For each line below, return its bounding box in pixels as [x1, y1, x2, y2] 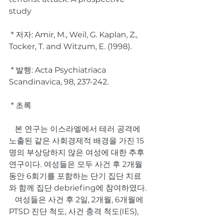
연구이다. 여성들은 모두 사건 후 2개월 [9, 160, 142, 169]
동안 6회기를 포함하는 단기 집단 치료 [9, 171, 141, 181]
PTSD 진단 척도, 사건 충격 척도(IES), [9, 207, 140, 216]
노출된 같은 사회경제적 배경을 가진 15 [9, 136, 144, 145]
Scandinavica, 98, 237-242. [9, 77, 109, 86]
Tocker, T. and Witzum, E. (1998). [9, 42, 132, 51]
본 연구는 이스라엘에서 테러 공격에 [9, 124, 15, 134]
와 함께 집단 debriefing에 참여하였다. [9, 183, 146, 192]
